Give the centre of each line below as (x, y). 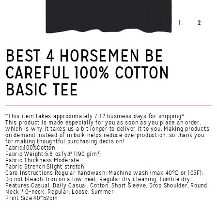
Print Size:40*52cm (32, 198)
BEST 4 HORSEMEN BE (85, 55)
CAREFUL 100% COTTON (87, 72)
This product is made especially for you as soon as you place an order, (103, 122)
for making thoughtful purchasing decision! (65, 141)
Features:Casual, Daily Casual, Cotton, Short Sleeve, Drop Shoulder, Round (106, 185)
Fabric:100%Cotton (30, 147)
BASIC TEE (42, 89)
